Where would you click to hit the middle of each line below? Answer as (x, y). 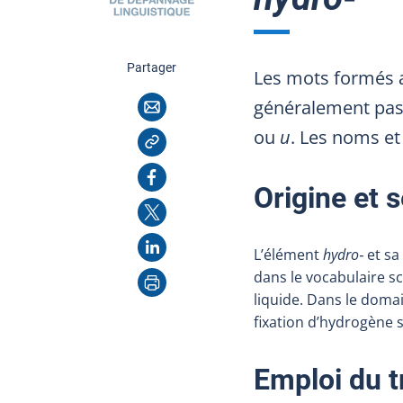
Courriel (164, 102)
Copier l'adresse (193, 134)
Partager (152, 67)
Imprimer (170, 275)
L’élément (288, 254)
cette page (205, 66)
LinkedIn (165, 242)
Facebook (169, 172)
